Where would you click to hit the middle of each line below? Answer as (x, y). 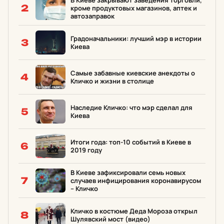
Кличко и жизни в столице (112, 81)
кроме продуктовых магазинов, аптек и (134, 8)
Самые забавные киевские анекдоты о (133, 73)
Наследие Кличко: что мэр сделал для (131, 107)
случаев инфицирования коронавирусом (136, 180)
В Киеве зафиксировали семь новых (128, 172)
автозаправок (92, 16)
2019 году (86, 150)
